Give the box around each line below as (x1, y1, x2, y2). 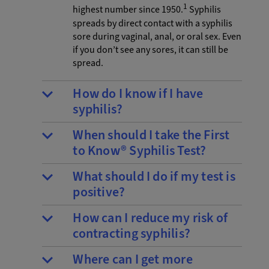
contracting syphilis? (73, 223, 190, 243)
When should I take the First (73, 125, 230, 145)
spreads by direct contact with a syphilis (73, 16, 233, 30)
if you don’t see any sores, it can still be (73, 43, 229, 56)
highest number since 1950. (73, 3, 184, 17)
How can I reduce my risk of (73, 208, 228, 228)
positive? (73, 182, 125, 202)
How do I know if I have (73, 83, 204, 103)
